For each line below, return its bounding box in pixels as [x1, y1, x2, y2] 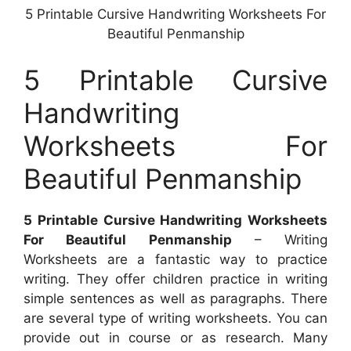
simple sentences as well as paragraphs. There [24, 291, 327, 307]
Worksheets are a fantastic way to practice [24, 251, 327, 268]
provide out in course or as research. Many [24, 330, 327, 346]
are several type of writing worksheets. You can [24, 310, 327, 327]
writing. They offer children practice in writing [24, 271, 327, 288]
